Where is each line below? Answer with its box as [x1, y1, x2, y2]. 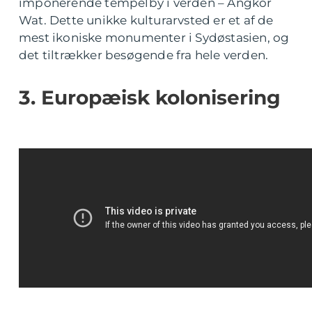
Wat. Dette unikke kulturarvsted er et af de [19, 13, 274, 28]
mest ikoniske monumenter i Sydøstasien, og [19, 31, 290, 45]
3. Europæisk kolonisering [19, 86, 281, 110]
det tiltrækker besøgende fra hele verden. [19, 48, 269, 63]
